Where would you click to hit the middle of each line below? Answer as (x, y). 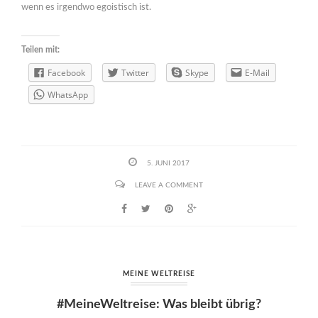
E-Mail (257, 72)
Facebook (66, 72)
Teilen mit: (40, 49)
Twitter (135, 72)
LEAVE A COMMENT (169, 185)
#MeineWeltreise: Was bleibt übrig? (159, 305)
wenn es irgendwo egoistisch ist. (86, 7)
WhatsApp (68, 94)
